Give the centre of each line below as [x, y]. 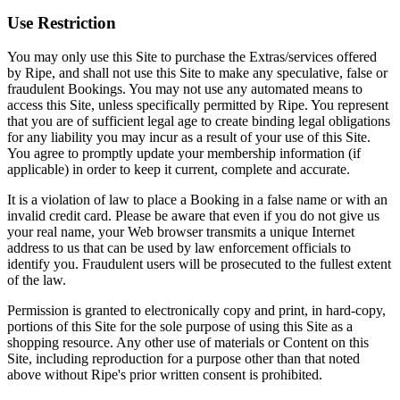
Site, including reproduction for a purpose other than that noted [183, 359]
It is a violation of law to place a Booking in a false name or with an [197, 200]
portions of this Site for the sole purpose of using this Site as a [180, 327]
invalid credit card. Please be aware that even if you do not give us [193, 216]
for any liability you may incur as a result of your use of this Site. [189, 137]
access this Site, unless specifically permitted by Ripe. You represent [198, 105]
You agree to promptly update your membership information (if [184, 154]
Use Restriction [62, 22]
